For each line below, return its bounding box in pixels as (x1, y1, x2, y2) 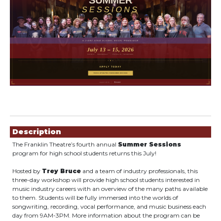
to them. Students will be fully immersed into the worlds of (12, 194, 178, 201)
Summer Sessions (118, 141, 181, 148)
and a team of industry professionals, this (81, 167, 198, 175)
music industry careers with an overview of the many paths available (12, 185, 208, 192)
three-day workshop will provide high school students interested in (12, 176, 200, 184)
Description (12, 127, 61, 136)
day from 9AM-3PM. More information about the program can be (12, 212, 200, 219)
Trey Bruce (42, 167, 81, 175)
